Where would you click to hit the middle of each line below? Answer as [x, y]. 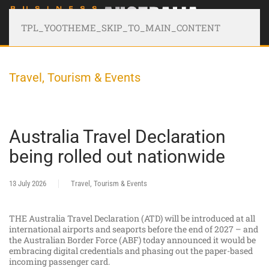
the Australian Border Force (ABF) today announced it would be [132, 240]
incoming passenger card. [59, 262]
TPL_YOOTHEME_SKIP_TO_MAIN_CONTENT [121, 28]
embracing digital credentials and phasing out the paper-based [131, 251]
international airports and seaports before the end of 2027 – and [134, 229]
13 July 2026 [28, 184]
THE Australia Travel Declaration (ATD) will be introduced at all [132, 219]
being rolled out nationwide [117, 157]
